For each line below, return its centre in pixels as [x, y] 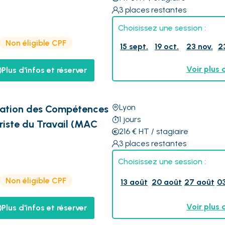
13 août [134, 182]
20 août [167, 182]
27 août [200, 182]
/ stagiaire [168, 131]
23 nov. [199, 46]
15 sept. [134, 46]
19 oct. [167, 46]
